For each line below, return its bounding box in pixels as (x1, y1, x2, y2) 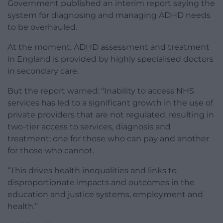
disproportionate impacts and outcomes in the (7, 178, 195, 188)
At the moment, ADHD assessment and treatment (7, 42, 210, 52)
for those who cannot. (7, 146, 94, 156)
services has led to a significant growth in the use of (7, 98, 213, 108)
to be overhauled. (7, 22, 77, 32)
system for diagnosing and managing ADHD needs (7, 10, 211, 20)
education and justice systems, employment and (7, 190, 203, 200)
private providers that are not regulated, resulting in (7, 110, 214, 120)
